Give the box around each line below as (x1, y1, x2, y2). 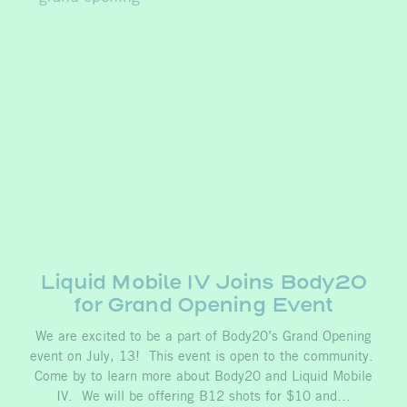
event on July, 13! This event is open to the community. (29, 351, 378, 364)
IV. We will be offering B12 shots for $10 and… (56, 391, 351, 404)
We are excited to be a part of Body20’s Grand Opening (35, 331, 372, 344)
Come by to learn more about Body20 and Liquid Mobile (35, 371, 372, 384)
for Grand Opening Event (74, 292, 333, 317)
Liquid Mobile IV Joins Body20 (39, 269, 368, 294)
